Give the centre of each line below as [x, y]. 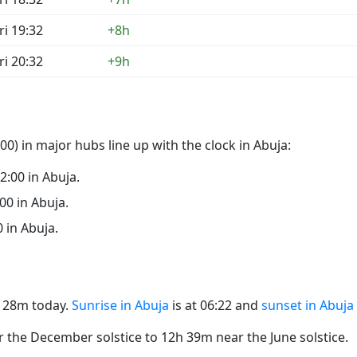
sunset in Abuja [308, 305]
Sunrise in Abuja [120, 305]
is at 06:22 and [215, 305]
